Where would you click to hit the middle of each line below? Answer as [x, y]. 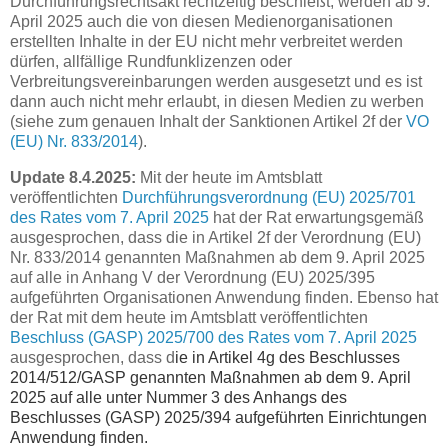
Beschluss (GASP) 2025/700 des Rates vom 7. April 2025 [213, 337]
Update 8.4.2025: [73, 177]
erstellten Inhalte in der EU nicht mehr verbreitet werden [206, 41]
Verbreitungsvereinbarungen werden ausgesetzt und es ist [216, 81]
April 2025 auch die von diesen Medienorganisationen [201, 21]
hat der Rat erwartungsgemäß [316, 217]
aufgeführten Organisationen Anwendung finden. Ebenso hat [224, 297]
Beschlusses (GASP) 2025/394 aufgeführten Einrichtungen [218, 417]
